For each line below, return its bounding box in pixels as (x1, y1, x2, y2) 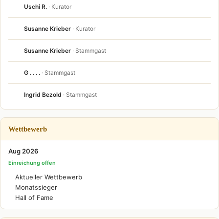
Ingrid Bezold (24, 90, 62, 98)
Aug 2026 (8, 147, 38, 155)
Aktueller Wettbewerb (15, 173, 82, 181)
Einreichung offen (8, 159, 56, 166)
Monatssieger (15, 183, 57, 191)
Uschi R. (24, 2, 47, 10)
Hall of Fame (15, 194, 53, 201)
